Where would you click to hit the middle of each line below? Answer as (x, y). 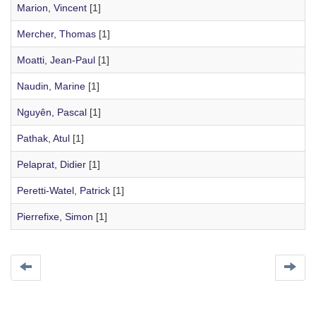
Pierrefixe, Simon (55, 217)
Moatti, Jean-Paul (56, 60)
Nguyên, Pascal (52, 112)
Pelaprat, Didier (51, 164)
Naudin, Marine (51, 86)
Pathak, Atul (43, 138)
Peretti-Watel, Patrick (63, 190)
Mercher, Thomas (56, 34)
